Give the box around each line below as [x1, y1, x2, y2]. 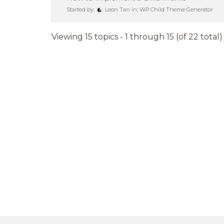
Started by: [66, 6, 96, 13]
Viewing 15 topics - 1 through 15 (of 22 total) [51, 32, 222, 42]
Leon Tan [105, 6, 130, 13]
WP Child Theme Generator [139, 6, 212, 13]
